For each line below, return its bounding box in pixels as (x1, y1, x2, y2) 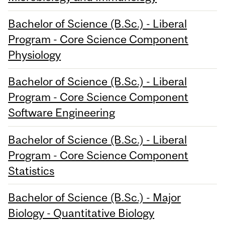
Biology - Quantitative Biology (8, 206, 155, 219)
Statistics (8, 164, 55, 177)
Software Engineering (8, 106, 116, 120)
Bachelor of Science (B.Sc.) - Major (8, 190, 181, 204)
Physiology (8, 48, 61, 62)
